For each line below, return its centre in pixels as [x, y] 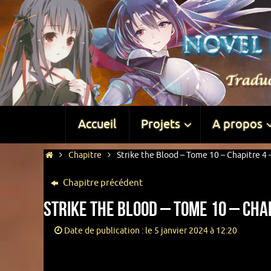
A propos [237, 124]
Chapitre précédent [102, 183]
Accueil [97, 124]
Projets [160, 124]
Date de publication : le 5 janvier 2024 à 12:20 [150, 231]
